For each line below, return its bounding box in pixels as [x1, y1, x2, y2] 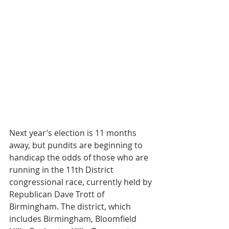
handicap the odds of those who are [9, 152, 150, 163]
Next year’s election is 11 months [9, 127, 139, 139]
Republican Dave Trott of [9, 189, 106, 200]
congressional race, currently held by [9, 176, 154, 188]
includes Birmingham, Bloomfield [9, 213, 139, 224]
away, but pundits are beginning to [9, 140, 145, 151]
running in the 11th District [9, 164, 116, 175]
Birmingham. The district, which [9, 201, 133, 212]
